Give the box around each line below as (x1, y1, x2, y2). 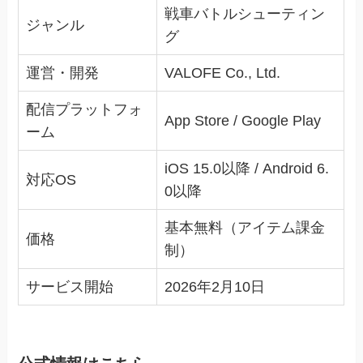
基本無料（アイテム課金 (164, 220, 326, 237)
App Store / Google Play (164, 113, 322, 130)
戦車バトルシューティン (164, 6, 326, 23)
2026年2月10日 (164, 279, 266, 296)
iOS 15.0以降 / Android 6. (164, 160, 330, 177)
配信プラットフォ (26, 101, 143, 118)
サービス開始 (26, 279, 114, 296)
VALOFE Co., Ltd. (164, 65, 281, 82)
